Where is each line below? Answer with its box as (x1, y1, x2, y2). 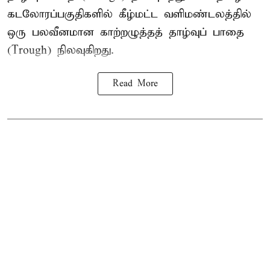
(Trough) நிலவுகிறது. (7, 43, 114, 58)
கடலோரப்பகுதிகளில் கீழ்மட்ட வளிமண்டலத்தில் (7, 7, 251, 22)
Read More (112, 78, 158, 90)
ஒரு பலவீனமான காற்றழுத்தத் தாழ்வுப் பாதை (7, 25, 244, 40)
